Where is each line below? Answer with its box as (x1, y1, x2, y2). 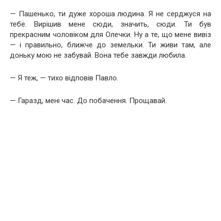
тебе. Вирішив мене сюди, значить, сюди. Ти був (10, 19, 211, 29)
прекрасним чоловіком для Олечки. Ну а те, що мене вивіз (10, 30, 211, 39)
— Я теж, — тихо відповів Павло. (10, 73, 118, 82)
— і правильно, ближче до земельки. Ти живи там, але (10, 40, 211, 49)
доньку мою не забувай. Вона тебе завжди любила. (10, 50, 186, 60)
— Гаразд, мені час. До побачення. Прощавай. (10, 96, 167, 105)
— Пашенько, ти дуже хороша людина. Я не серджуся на (10, 9, 211, 18)
